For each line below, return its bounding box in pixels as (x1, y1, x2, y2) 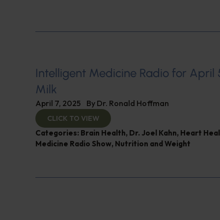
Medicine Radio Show (35, 139, 111, 149)
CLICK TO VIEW (47, 114, 99, 123)
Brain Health (81, 128, 126, 138)
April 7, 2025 (35, 98, 81, 109)
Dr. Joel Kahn (129, 128, 177, 138)
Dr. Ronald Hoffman (97, 98, 169, 109)
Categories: (35, 128, 81, 138)
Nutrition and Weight (115, 139, 191, 149)
